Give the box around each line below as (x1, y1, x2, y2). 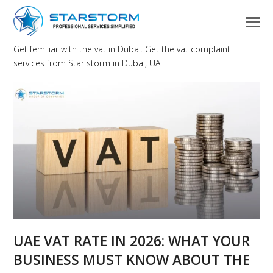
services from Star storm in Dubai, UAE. (13, 57, 168, 69)
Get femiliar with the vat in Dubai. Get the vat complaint (13, 43, 231, 55)
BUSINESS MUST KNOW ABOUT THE (13, 250, 250, 270)
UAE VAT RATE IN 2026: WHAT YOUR (13, 232, 250, 251)
